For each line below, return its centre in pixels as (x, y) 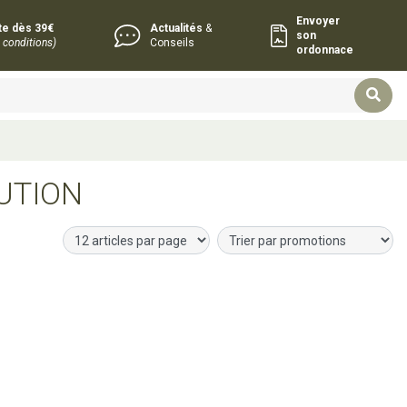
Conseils (172, 43)
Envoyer (318, 21)
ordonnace (325, 50)
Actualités (176, 28)
